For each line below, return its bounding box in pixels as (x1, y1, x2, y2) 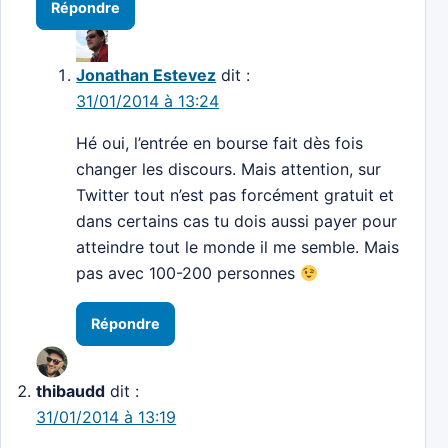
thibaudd (36, 381, 106, 402)
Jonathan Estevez (76, 65, 217, 86)
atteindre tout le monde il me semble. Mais (76, 237, 400, 258)
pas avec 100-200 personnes (76, 263, 301, 284)
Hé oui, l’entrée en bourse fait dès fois (76, 133, 364, 154)
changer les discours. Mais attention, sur (76, 159, 382, 180)
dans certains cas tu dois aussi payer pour (76, 211, 398, 232)
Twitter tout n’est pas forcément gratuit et (76, 185, 395, 206)
